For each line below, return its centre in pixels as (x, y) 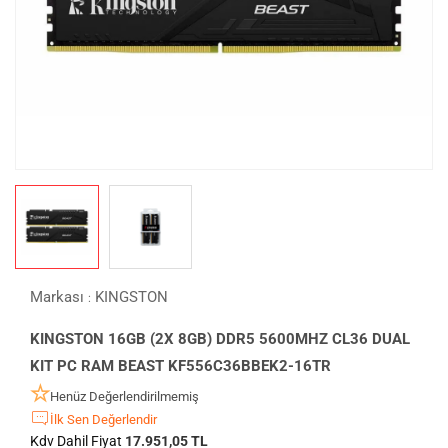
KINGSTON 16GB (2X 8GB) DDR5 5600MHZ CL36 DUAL (220, 338)
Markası (59, 296)
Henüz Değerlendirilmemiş (124, 396)
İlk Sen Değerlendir (103, 419)
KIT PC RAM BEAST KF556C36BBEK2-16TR (180, 365)
